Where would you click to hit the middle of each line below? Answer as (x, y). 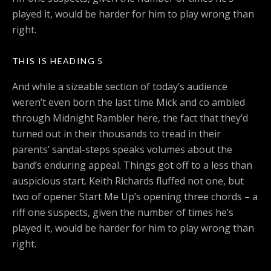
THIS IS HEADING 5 (58, 61)
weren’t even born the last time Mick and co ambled (129, 103)
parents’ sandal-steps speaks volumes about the (122, 150)
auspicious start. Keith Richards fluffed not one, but (128, 181)
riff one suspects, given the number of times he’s (123, 213)
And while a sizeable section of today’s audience (120, 87)
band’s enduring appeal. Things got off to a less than (132, 165)
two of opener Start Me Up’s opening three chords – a (135, 197)
